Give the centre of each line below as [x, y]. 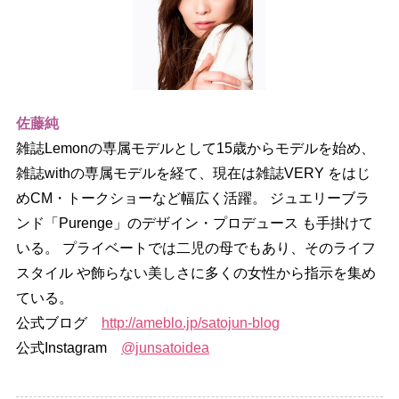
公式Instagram [68, 348]
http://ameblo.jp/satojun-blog [190, 323]
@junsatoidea [165, 348]
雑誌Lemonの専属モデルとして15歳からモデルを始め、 [195, 149]
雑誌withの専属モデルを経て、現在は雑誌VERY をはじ [193, 174]
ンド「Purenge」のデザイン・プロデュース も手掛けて [194, 224]
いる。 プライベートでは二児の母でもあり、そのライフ [195, 248]
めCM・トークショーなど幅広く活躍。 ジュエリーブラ [192, 199]
